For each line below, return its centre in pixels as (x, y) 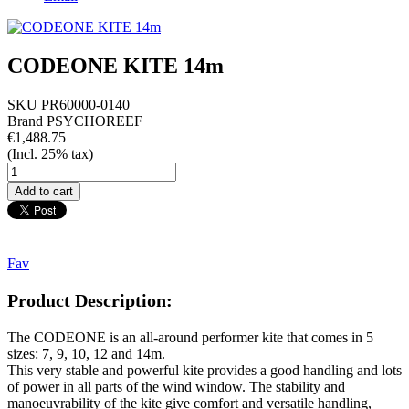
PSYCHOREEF (94, 121)
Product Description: (90, 300)
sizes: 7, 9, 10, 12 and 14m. (88, 353)
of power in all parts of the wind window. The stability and (176, 386)
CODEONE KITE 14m (115, 65)
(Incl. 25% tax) (50, 153)
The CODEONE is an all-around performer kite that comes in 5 (190, 337)
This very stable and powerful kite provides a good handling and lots (204, 370)
